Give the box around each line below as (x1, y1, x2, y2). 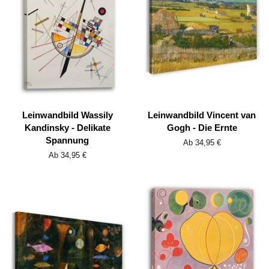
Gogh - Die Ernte (166, 122, 237, 133)
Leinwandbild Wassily (22, 110, 113, 121)
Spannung (46, 135, 89, 146)
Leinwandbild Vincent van (148, 110, 256, 121)
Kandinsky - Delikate (24, 122, 110, 133)
